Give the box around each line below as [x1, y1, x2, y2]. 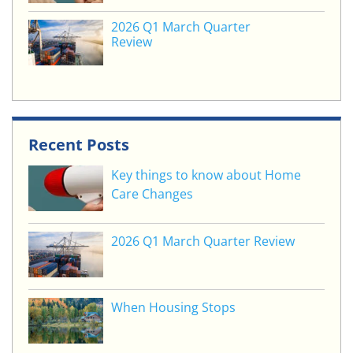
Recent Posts [28, 134, 129, 155]
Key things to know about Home [111, 166, 301, 184]
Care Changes [111, 185, 193, 203]
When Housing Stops [111, 299, 236, 317]
